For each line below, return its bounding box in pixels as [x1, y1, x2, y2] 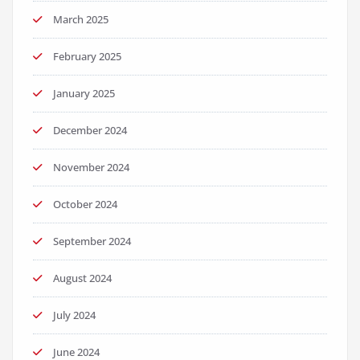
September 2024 [53, 234, 131, 249]
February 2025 [53, 49, 121, 64]
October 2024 [53, 197, 117, 212]
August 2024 [53, 271, 112, 286]
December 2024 [53, 123, 127, 138]
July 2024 [53, 308, 96, 323]
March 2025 [53, 12, 108, 27]
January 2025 [53, 86, 115, 101]
